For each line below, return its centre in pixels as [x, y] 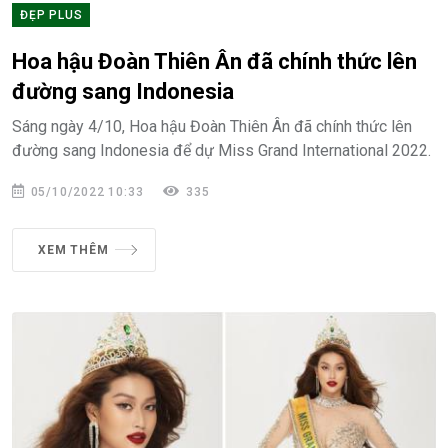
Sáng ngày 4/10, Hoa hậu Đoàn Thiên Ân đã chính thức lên [212, 126]
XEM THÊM [73, 249]
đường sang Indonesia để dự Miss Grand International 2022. [221, 150]
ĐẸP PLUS [51, 14]
